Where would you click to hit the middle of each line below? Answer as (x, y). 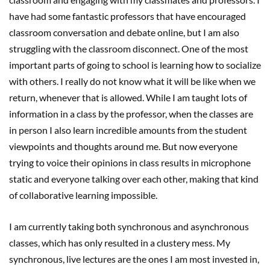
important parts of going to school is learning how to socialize (135, 64)
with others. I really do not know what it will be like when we (132, 81)
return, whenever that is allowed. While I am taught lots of (128, 97)
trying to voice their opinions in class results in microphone (130, 162)
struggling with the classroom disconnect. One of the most (129, 48)
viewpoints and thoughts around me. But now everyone (123, 146)
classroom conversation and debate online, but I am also (124, 32)
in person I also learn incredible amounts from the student (128, 130)
